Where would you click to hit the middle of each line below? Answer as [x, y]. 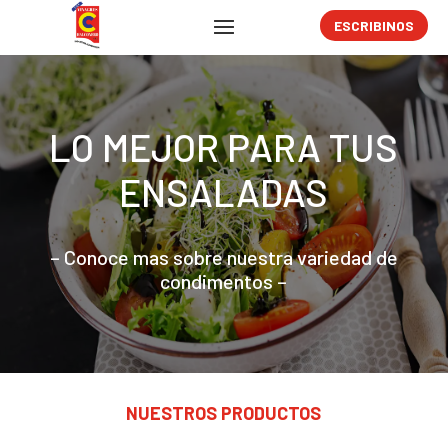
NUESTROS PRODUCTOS [224, 412]
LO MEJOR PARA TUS [224, 146]
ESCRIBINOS [374, 25]
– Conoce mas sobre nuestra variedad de [223, 256]
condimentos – [224, 280]
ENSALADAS [224, 191]
